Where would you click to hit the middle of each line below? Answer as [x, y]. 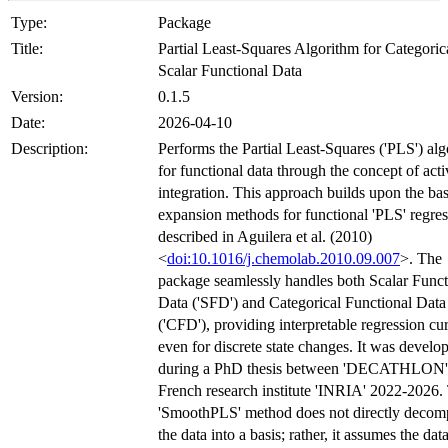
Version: [37, 96]
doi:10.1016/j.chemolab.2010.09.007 [283, 258]
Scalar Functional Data [230, 70]
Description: [49, 148]
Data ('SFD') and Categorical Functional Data [302, 302]
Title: [27, 48]
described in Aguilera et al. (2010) [265, 236]
